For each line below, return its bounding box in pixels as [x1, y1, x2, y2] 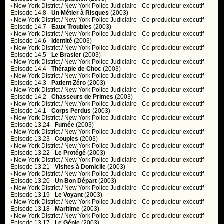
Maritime [55, 205, 80, 212]
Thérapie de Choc [51, 65, 102, 72]
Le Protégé [55, 149, 86, 156]
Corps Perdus [51, 107, 91, 114]
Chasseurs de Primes [51, 93, 114, 100]
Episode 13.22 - [10, 149, 55, 156]
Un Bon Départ [55, 177, 97, 184]
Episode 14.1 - [10, 107, 52, 114]
